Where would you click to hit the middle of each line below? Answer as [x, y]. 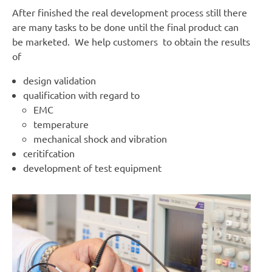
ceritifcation [49, 153]
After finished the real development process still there [130, 12]
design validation [59, 80]
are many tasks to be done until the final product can [125, 26]
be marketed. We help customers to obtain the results [131, 41]
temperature [61, 124]
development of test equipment [92, 167]
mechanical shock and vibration [100, 138]
